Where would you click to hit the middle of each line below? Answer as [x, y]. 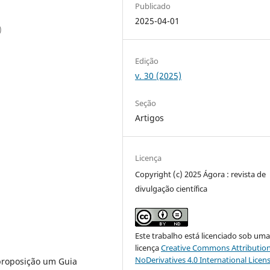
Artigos [150, 118]
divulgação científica [171, 189]
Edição [147, 61]
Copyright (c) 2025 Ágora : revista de [201, 174]
